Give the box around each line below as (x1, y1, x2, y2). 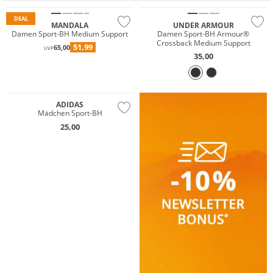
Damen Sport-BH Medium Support (12, 28, 128, 39)
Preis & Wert (13, 77, 45, 86)
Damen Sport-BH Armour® (157, 28, 249, 39)
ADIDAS (56, 99, 83, 110)
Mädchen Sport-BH (37, 108, 102, 119)
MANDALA (51, 19, 88, 30)
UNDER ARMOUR (172, 19, 234, 30)
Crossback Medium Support (156, 37, 250, 48)
